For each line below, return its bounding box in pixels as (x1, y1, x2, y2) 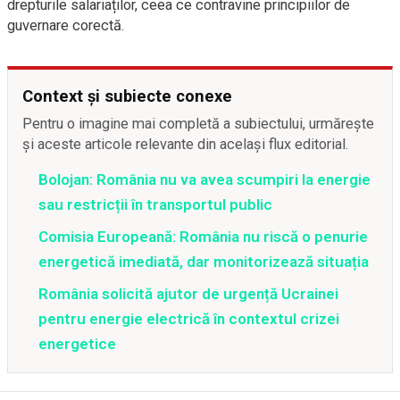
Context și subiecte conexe (22, 87, 232, 106)
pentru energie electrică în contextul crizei (38, 310, 339, 329)
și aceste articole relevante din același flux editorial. (22, 136, 349, 154)
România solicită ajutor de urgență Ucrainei (38, 285, 338, 304)
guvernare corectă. (7, 17, 125, 35)
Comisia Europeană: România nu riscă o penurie (38, 228, 368, 246)
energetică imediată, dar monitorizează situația (38, 253, 369, 271)
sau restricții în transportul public (38, 196, 272, 214)
